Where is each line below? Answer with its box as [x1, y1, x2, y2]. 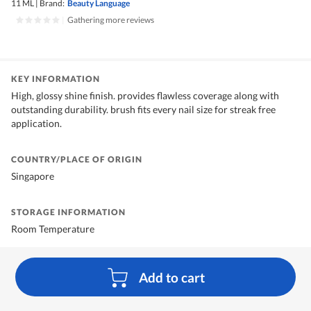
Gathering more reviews [67, 15, 154, 26]
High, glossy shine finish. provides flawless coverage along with [11, 90, 279, 102]
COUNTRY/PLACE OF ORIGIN [11, 154, 142, 165]
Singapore [11, 170, 54, 183]
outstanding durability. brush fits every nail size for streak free [11, 103, 276, 116]
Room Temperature [11, 223, 94, 235]
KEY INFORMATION [11, 74, 100, 85]
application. [11, 117, 62, 130]
